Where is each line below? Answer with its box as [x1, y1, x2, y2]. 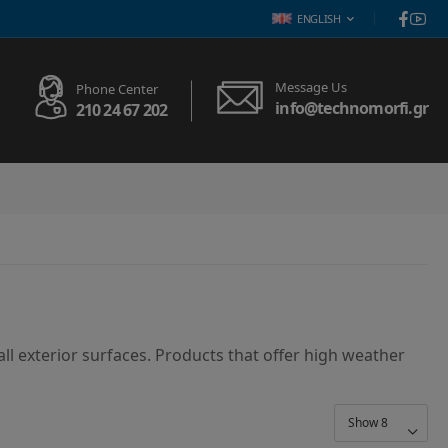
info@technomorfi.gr [275, 96, 428, 119]
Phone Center [75, 79, 158, 98]
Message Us [275, 77, 348, 96]
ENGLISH [296, 10, 341, 26]
